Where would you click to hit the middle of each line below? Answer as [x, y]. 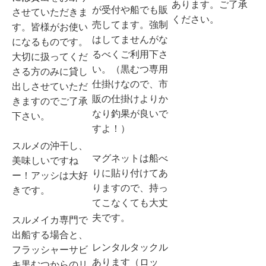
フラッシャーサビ [50, 249]
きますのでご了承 [50, 101]
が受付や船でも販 [130, 9]
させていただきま [50, 12]
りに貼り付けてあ [130, 173]
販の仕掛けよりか [130, 99]
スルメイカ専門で [50, 220]
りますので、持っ [130, 188]
